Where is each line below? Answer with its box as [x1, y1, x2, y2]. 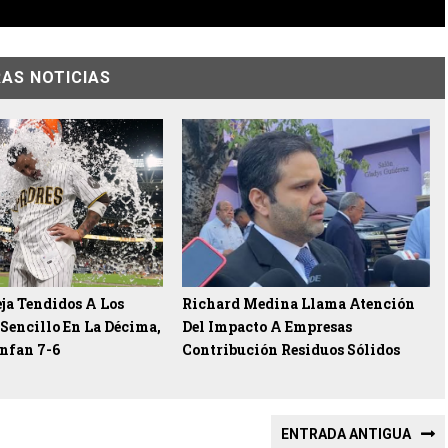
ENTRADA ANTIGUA [280, 425, 411, 442]
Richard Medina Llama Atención [182, 293, 416, 313]
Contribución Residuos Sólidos [182, 339, 401, 359]
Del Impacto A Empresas [182, 316, 353, 336]
